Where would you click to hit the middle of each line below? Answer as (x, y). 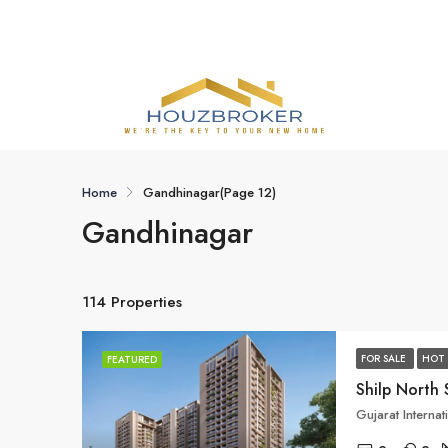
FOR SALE (385, 359)
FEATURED (132, 359)
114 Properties (132, 301)
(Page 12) (248, 192)
